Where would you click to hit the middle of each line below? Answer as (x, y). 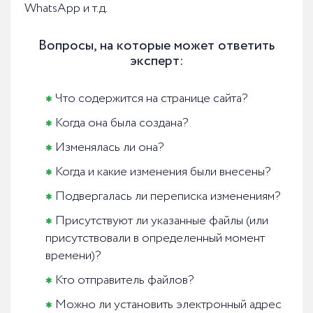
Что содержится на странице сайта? (152, 99)
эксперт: (156, 61)
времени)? (73, 256)
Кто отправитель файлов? (125, 281)
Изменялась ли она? (110, 148)
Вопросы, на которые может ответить (156, 46)
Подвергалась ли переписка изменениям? (168, 197)
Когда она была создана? (122, 123)
